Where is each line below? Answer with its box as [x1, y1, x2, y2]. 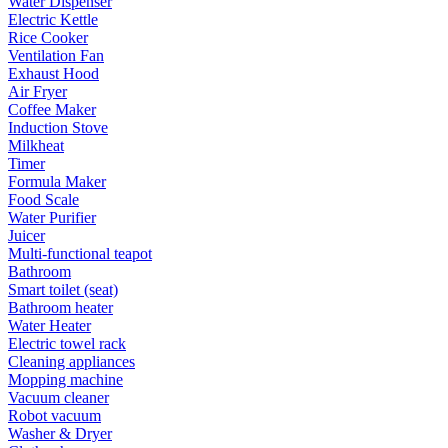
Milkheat [8, 136, 64, 154]
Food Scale [8, 190, 79, 208]
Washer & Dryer [8, 424, 112, 442]
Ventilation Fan [8, 46, 104, 64]
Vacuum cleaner [8, 388, 109, 406]
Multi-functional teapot [8, 244, 152, 262]
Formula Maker [8, 172, 106, 190]
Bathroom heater [8, 298, 113, 316]
